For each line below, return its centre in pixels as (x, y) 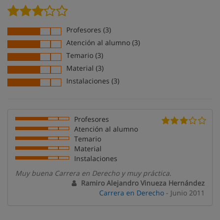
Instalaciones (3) (93, 81)
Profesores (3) (89, 30)
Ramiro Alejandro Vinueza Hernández (142, 183)
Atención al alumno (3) (103, 42)
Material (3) (85, 68)
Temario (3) (85, 55)
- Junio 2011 (184, 193)
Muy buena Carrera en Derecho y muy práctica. (93, 173)
